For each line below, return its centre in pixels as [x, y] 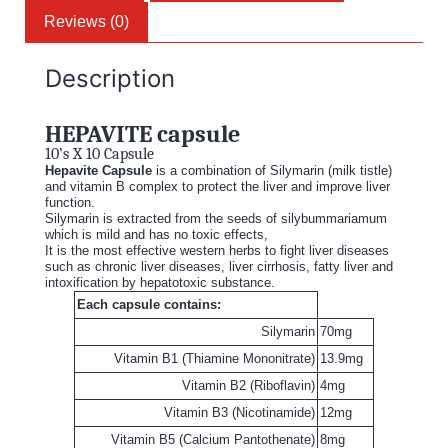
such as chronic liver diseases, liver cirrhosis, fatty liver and [219, 267]
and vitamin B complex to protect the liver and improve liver [217, 187]
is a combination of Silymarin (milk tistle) [272, 171]
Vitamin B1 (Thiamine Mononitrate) [214, 359]
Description [110, 79]
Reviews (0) [87, 22]
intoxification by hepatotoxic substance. [160, 283]
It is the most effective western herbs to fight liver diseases [217, 251]
